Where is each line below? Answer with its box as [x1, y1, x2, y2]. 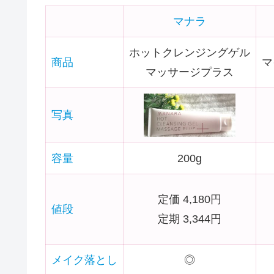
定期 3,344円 [158, 213, 221, 226]
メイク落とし [51, 254, 117, 267]
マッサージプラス [146, 66, 234, 79]
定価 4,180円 [158, 193, 221, 206]
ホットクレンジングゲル [129, 46, 250, 59]
